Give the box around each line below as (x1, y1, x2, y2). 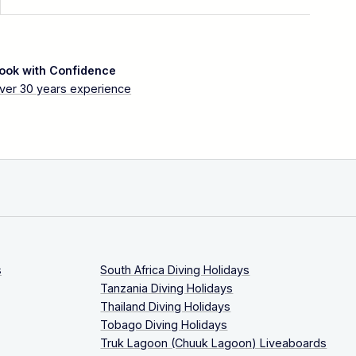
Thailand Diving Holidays (100, 299, 231, 313)
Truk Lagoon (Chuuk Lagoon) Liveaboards (100, 335, 327, 350)
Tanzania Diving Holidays (100, 281, 234, 295)
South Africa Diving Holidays (100, 262, 250, 277)
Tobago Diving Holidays (100, 317, 228, 331)
